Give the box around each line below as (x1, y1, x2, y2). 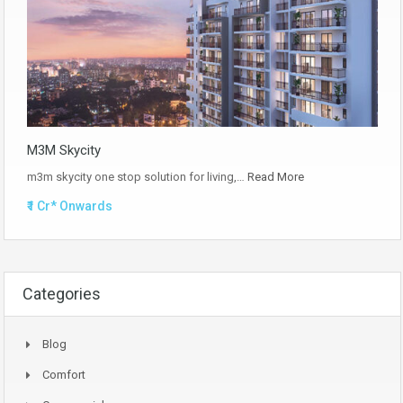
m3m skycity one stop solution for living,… (27, 169, 247, 184)
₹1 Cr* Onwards (27, 198, 112, 213)
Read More (247, 169, 304, 184)
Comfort (42, 367, 85, 381)
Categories (22, 283, 101, 303)
